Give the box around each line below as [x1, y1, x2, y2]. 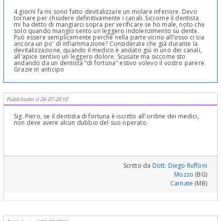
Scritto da [123, 161, 152, 170]
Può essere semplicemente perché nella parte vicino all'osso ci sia [14, 33, 204, 42]
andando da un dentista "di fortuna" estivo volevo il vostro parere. [14, 59, 206, 68]
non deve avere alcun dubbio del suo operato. [14, 118, 148, 127]
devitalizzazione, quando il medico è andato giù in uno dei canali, [14, 46, 202, 55]
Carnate [170, 179, 193, 188]
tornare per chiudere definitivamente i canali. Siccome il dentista [14, 14, 199, 23]
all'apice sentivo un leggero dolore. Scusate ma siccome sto [14, 52, 186, 61]
